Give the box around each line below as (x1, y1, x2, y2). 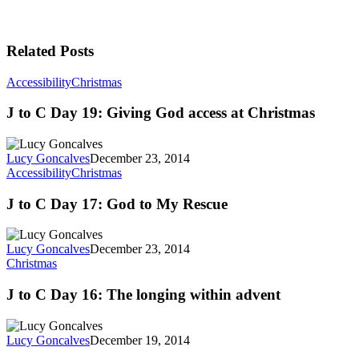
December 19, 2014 (90, 333, 190, 347)
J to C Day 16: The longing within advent (6, 286, 280, 304)
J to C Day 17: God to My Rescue (6, 195, 228, 212)
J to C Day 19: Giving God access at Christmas (6, 104, 315, 122)
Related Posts (6, 42, 94, 59)
